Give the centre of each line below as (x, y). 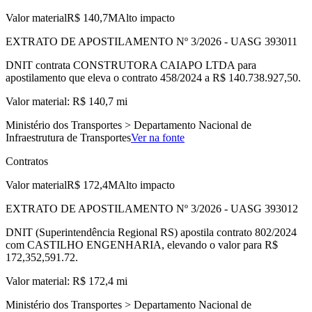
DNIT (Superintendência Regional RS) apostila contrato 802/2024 (151, 232)
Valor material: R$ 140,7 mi (67, 101)
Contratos (27, 161)
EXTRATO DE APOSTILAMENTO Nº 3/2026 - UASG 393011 (151, 41)
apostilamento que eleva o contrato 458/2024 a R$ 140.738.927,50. (153, 77)
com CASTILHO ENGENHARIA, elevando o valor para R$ (142, 244)
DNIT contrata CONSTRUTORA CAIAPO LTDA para (131, 65)
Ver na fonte (158, 137)
